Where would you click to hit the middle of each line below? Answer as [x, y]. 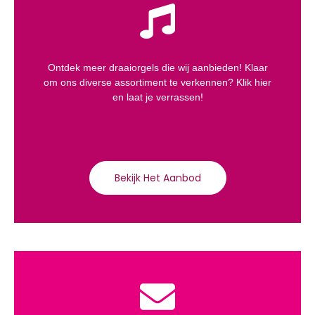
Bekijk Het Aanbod [157, 178]
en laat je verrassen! [157, 97]
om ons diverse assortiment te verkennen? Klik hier [157, 82]
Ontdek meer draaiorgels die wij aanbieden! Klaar [157, 67]
